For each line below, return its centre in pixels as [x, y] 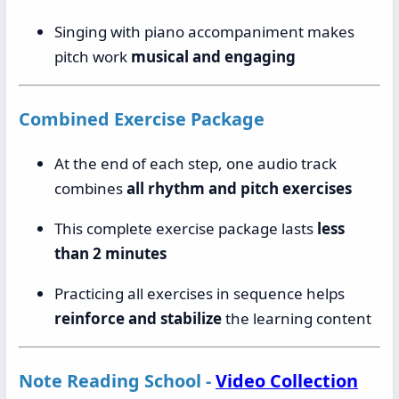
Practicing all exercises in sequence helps [199, 293]
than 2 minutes [110, 253]
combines [90, 188]
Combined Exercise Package [142, 119]
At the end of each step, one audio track [195, 163]
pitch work [93, 57]
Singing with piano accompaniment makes [204, 32]
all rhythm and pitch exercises [239, 188]
